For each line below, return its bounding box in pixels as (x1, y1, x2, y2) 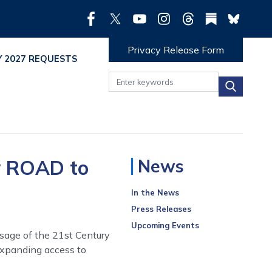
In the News (131, 188, 179, 198)
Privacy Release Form (127, 44, 224, 56)
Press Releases (131, 204, 191, 214)
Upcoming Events (131, 220, 199, 231)
